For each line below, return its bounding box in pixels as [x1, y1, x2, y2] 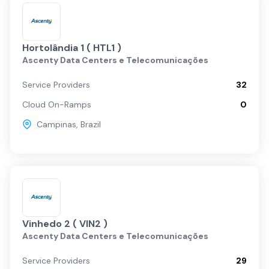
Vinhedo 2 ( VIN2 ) [22, 217, 107, 230]
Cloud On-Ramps [22, 98, 91, 110]
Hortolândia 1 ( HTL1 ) [86, 41, 121, 54]
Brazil [80, 118, 101, 130]
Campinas [37, 118, 76, 130]
